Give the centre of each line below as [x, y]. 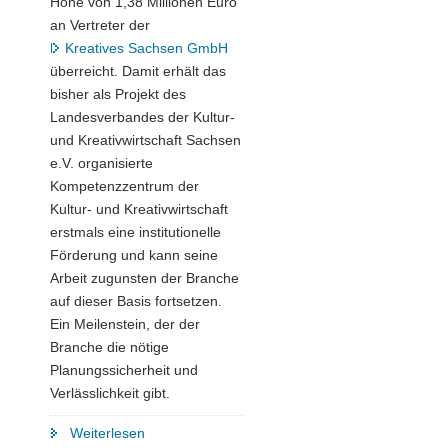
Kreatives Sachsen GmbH [146, 47]
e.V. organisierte [101, 162]
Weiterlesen [107, 432]
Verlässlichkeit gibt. [110, 392]
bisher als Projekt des [118, 93]
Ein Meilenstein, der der [125, 323]
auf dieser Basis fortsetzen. [136, 300]
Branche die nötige [109, 346]
